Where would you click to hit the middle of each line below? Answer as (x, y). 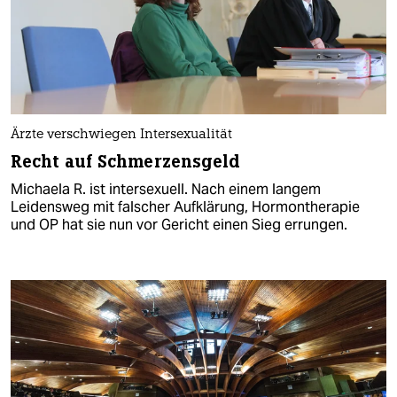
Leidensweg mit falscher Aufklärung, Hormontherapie (185, 206)
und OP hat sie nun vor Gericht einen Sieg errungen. (179, 224)
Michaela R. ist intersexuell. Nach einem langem (166, 189)
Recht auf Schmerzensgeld (126, 161)
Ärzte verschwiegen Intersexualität (121, 135)
